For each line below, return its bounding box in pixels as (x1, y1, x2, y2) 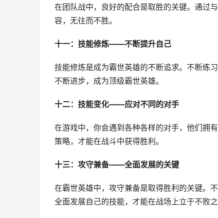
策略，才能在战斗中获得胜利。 (54, 137, 163, 146)
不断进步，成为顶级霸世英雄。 (54, 76, 163, 86)
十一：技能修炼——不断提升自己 (54, 39, 171, 49)
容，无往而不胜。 (54, 16, 117, 25)
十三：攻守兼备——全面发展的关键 (54, 160, 179, 169)
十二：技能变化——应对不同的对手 (54, 100, 179, 109)
